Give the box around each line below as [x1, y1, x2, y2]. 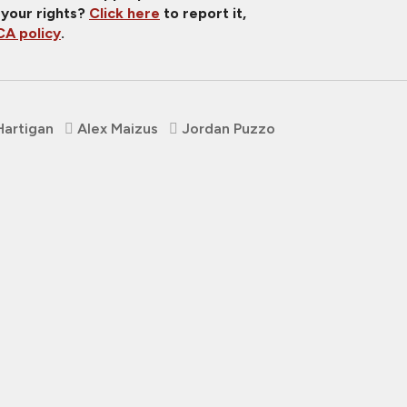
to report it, [160, 5, 246, 22]
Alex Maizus [77, 120, 158, 137]
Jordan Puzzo [182, 120, 275, 137]
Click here [89, 5, 160, 22]
